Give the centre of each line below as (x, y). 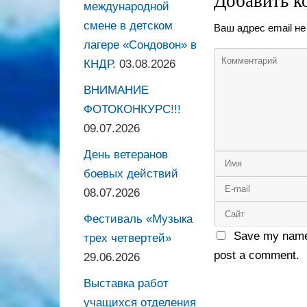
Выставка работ (126, 284)
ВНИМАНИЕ (116, 90)
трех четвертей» (127, 238)
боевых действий (131, 174)
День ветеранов (126, 155)
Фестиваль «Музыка (138, 219)
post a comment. (257, 255)
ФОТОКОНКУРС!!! (132, 110)
